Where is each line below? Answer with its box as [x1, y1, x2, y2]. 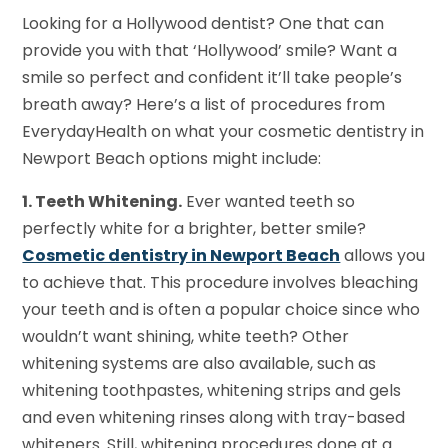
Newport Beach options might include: [22, 147, 322, 171]
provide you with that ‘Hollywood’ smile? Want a [22, 39, 398, 63]
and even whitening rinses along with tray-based [22, 406, 406, 430]
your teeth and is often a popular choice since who [22, 298, 421, 322]
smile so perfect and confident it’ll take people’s [22, 66, 403, 90]
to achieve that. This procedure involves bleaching [22, 271, 419, 295]
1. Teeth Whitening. [22, 190, 183, 214]
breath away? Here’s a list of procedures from [22, 93, 386, 117]
